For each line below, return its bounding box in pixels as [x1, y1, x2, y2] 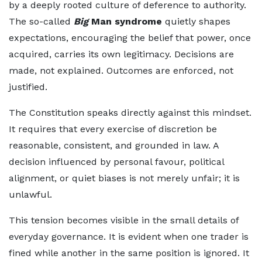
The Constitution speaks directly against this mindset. [9, 107, 251, 118]
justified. [9, 81, 47, 92]
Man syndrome [91, 16, 162, 27]
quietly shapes [162, 16, 230, 27]
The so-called [9, 16, 74, 27]
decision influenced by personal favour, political [9, 156, 224, 167]
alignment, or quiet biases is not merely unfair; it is [9, 173, 240, 184]
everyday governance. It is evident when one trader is [9, 231, 249, 242]
